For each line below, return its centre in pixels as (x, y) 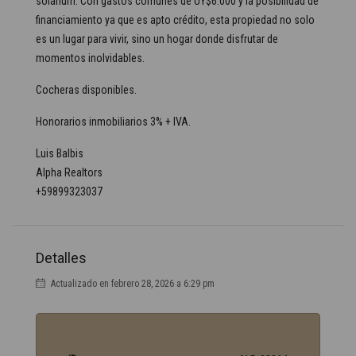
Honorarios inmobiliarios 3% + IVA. (113, 122)
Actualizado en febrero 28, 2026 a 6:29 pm (132, 284)
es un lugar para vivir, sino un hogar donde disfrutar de (157, 39)
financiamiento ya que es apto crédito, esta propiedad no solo (175, 20)
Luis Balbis (60, 153)
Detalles (61, 258)
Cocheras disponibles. (86, 90)
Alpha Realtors (69, 172)
